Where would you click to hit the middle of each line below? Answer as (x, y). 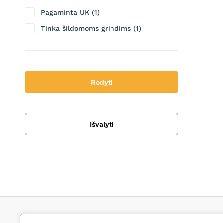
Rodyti (102, 82)
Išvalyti (102, 124)
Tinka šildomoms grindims (86, 28)
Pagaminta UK (65, 12)
